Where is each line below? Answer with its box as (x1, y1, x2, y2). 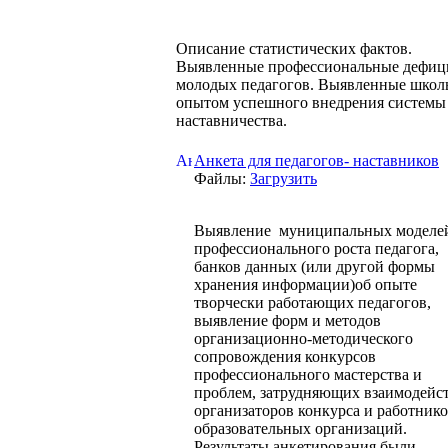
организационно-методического (194, 329, 413, 347)
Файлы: (194, 169, 250, 187)
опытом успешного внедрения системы (176, 93, 446, 111)
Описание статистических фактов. (176, 39, 416, 57)
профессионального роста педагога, (194, 239, 439, 257)
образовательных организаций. (194, 419, 407, 437)
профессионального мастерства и (194, 365, 422, 383)
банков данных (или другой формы (194, 257, 435, 275)
